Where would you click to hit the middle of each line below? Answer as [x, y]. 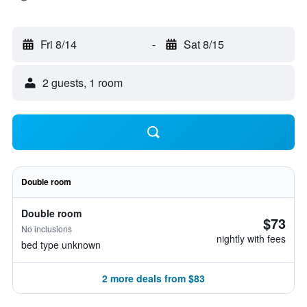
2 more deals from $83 [153, 278]
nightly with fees [251, 238]
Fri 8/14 [59, 44]
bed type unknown [61, 245]
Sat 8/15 [204, 44]
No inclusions [47, 229]
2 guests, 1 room [83, 83]
